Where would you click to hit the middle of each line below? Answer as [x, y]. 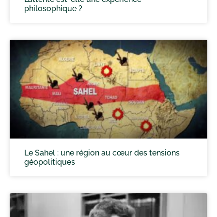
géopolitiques [50, 162]
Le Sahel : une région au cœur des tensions [102, 153]
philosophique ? [53, 8]
